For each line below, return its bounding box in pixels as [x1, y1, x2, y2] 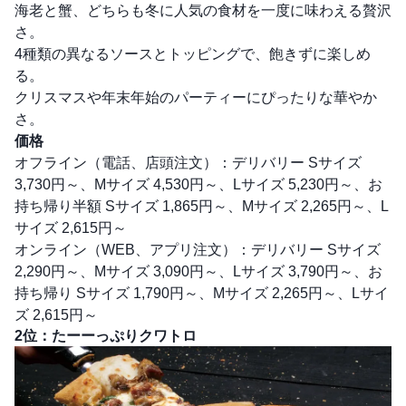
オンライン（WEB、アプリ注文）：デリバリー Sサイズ [14, 241, 381, 257]
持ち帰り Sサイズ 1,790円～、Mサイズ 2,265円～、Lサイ [14, 285, 389, 301]
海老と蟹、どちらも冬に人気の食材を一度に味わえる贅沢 [14, 2, 391, 18]
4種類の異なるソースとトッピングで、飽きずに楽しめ [14, 45, 371, 62]
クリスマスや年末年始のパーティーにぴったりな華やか [14, 89, 377, 105]
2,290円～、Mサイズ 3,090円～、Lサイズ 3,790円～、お [14, 263, 382, 279]
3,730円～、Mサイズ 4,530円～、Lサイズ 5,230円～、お [14, 176, 382, 192]
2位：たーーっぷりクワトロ [14, 327, 197, 343]
